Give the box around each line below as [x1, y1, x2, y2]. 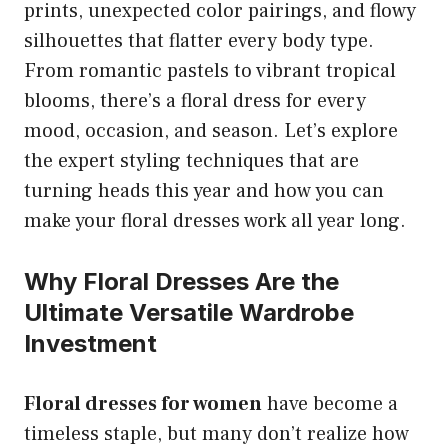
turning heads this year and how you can [24, 178, 384, 205]
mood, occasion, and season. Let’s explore [24, 118, 398, 145]
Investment [24, 329, 157, 359]
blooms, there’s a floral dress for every [24, 88, 366, 115]
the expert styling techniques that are [24, 148, 359, 175]
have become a [262, 391, 398, 418]
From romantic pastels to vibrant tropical [24, 58, 396, 85]
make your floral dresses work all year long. [24, 208, 406, 235]
